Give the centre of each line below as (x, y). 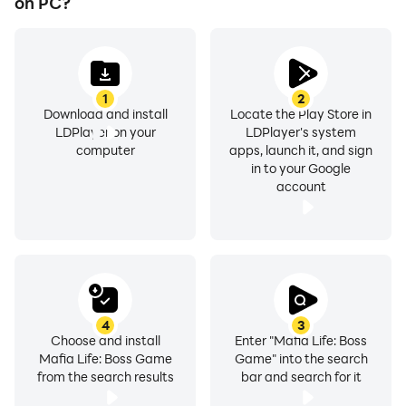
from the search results (105, 377)
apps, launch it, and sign (301, 150)
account (301, 186)
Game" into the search (301, 358)
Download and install (105, 114)
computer (105, 150)
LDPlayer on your (105, 132)
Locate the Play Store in (301, 114)
